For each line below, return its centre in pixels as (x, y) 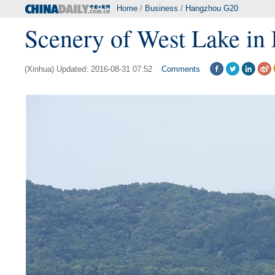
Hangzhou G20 (212, 8)
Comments (181, 69)
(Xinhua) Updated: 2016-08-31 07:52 (88, 69)
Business (161, 8)
